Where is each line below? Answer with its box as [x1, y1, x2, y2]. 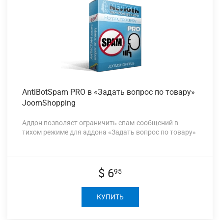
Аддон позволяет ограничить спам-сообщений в [22, 119, 178, 127]
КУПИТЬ [96, 193, 124, 201]
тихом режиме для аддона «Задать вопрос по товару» [22, 128, 196, 137]
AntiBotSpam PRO [22, 87, 85, 97]
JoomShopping [22, 98, 76, 108]
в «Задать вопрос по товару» [85, 87, 195, 97]
